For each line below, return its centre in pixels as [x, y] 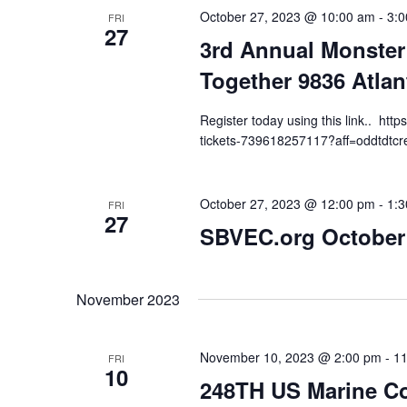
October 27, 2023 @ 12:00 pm [287, 203]
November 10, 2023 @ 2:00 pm [290, 357]
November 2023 [128, 299]
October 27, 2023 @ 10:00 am [287, 16]
